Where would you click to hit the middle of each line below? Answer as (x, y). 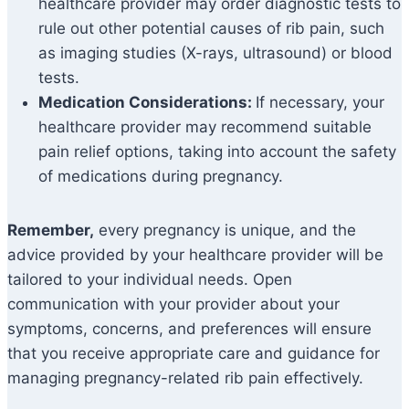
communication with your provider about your (173, 304)
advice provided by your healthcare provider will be (195, 255)
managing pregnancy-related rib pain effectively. (185, 378)
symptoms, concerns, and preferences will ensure (189, 329)
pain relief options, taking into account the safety (217, 152)
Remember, (51, 231)
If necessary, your (320, 103)
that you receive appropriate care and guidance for (194, 354)
